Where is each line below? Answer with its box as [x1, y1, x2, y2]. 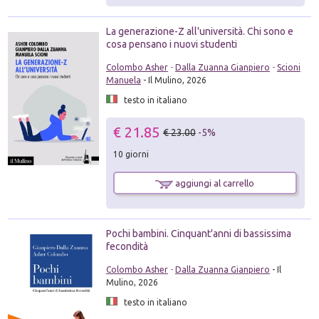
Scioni [276, 63, 300, 72]
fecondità [105, 241, 148, 253]
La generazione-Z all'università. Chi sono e [105, 26, 293, 37]
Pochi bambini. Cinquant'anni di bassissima [105, 228, 291, 240]
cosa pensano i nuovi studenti [105, 38, 237, 50]
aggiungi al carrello [173, 178, 255, 188]
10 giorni [113, 150, 149, 159]
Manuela [105, 75, 141, 85]
